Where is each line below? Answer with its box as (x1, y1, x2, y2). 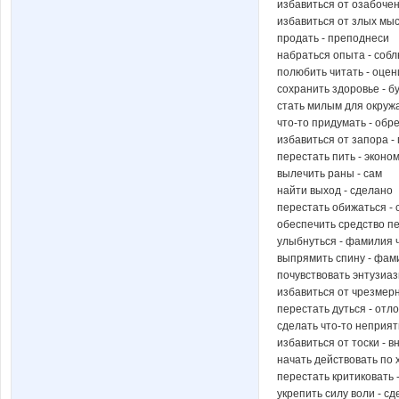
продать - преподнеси (277, 31, 389, 45)
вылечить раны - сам (277, 167, 382, 180)
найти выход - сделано (277, 183, 393, 197)
